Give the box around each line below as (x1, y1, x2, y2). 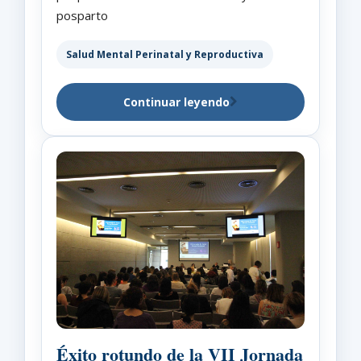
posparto (56, 6, 108, 23)
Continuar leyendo (123, 93, 230, 110)
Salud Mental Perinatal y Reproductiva (66, 47, 263, 61)
